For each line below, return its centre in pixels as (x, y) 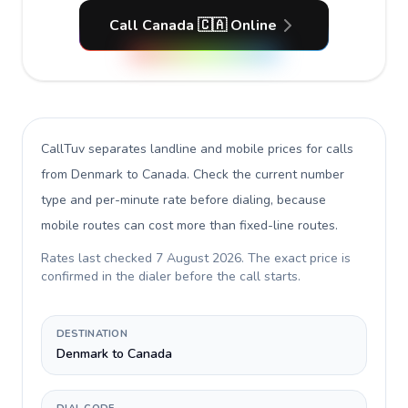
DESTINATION (92, 334)
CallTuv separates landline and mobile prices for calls (197, 149)
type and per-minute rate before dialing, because (184, 200)
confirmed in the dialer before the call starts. (171, 276)
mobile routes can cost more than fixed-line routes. (189, 225)
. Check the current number (265, 174)
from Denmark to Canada (114, 174)
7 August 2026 (199, 258)
